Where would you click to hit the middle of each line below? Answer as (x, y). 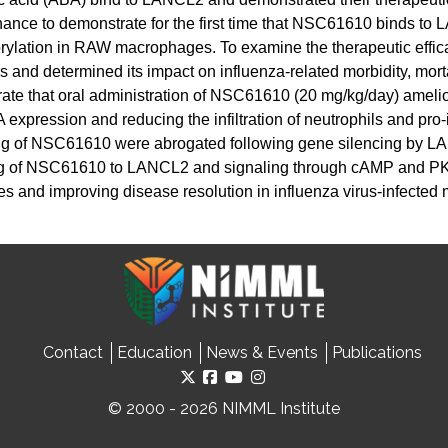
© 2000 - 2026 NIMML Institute (224, 409)
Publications (376, 353)
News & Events (261, 353)
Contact (72, 353)
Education (154, 353)
